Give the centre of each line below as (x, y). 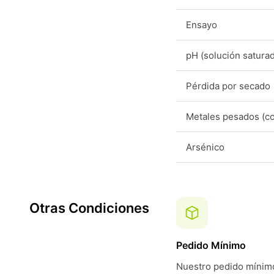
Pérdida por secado (228, 86)
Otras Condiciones (89, 208)
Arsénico (205, 147)
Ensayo (202, 25)
